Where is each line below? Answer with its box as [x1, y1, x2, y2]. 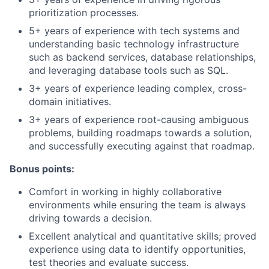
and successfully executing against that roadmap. [29, 140, 255, 152]
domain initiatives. [29, 95, 111, 107]
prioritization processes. [29, 7, 139, 19]
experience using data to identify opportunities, [29, 243, 246, 255]
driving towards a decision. [29, 212, 152, 224]
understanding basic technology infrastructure [29, 38, 239, 50]
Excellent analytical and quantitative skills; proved [29, 230, 256, 242]
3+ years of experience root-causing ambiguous [29, 113, 249, 125]
